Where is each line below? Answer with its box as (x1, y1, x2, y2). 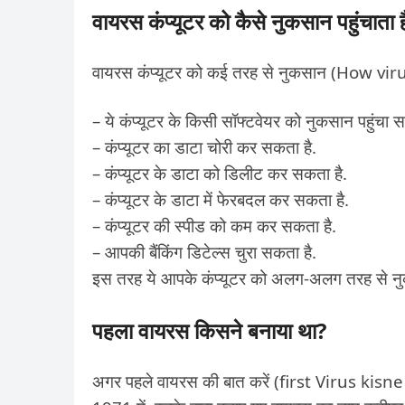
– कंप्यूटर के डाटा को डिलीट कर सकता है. (92, 162, 347, 184)
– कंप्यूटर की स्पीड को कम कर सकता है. (92, 214, 336, 237)
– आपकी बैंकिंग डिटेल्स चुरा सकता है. (92, 240, 316, 263)
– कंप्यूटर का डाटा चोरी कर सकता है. (92, 136, 316, 158)
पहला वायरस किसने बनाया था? (92, 316, 326, 345)
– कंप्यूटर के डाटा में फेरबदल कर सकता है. (92, 188, 349, 211)
